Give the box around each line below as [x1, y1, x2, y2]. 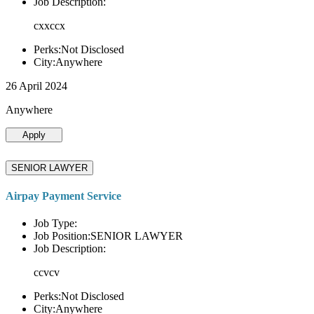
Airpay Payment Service [6, 189, 121, 202]
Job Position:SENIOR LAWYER [34, 230, 183, 243]
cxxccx [34, 19, 65, 32]
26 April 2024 [6, 79, 67, 92]
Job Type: [34, 217, 77, 230]
